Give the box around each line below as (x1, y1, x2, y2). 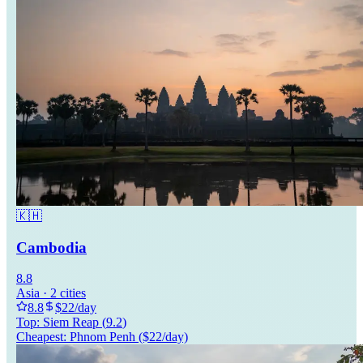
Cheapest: (16, 330, 70, 344)
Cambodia (16, 238, 87, 256)
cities (60, 286, 86, 301)
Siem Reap (43, 315, 99, 330)
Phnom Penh (70, 330, 135, 344)
